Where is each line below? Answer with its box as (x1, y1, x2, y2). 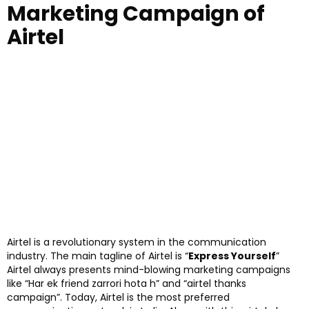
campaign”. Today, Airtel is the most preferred (7, 290, 230, 304)
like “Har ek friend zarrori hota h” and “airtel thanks (7, 276, 246, 290)
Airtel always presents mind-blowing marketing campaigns (7, 262, 290, 277)
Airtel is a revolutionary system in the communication (7, 235, 266, 249)
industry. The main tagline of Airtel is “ (7, 248, 188, 263)
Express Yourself (188, 248, 276, 263)
